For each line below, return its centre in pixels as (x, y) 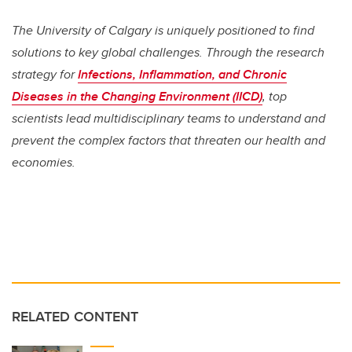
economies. (44, 163)
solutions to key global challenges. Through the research (168, 53)
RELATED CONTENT (75, 317)
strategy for (45, 75)
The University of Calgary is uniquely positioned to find (163, 31)
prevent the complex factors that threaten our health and (169, 141)
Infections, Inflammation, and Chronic (182, 75)
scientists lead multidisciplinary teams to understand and (169, 119)
